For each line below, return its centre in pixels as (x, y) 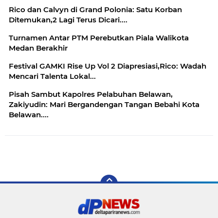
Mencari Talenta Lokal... (52, 76)
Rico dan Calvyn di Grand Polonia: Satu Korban (40, 10)
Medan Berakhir (38, 48)
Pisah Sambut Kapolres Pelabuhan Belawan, (91, 94)
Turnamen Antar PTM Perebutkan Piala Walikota (99, 38)
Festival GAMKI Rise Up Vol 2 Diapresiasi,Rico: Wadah (108, 66)
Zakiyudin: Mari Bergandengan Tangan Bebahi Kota (104, 105)
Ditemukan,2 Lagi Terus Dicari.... (102, 20)
